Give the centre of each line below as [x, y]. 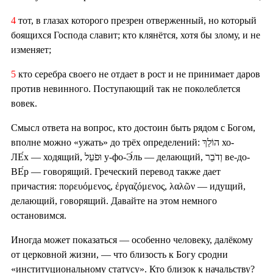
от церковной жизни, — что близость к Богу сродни [119, 255]
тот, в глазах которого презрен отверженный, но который [136, 21]
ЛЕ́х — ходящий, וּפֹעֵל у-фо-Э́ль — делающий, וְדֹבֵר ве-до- [48, 157]
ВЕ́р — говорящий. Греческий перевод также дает [116, 172]
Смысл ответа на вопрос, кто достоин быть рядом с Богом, [133, 128]
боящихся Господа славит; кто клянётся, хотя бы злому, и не [136, 35]
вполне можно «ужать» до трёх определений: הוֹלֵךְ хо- [107, 143]
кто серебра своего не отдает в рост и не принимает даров [139, 74]
